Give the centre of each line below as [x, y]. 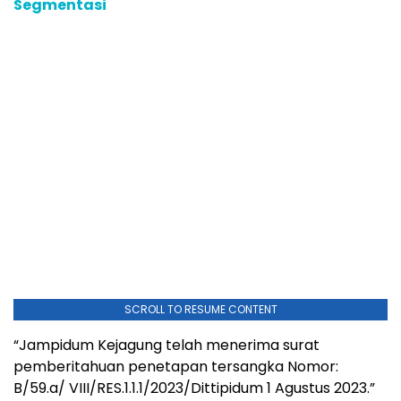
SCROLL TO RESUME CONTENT [200, 309]
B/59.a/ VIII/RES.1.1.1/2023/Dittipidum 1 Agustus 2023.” [194, 388]
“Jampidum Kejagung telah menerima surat [166, 345]
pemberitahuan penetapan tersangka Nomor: [176, 366]
